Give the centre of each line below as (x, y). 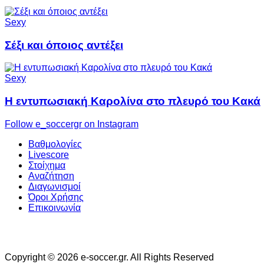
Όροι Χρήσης (56, 197)
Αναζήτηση (51, 176)
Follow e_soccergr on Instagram (72, 124)
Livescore (49, 154)
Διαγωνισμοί (55, 186)
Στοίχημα (47, 165)
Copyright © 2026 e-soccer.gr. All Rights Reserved (109, 257)
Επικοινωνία (55, 207)
